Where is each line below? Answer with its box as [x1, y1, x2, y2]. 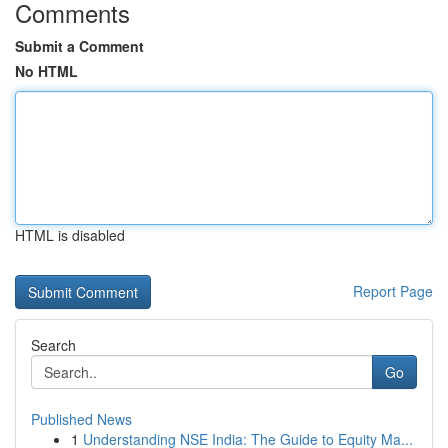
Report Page [353, 281, 433, 301]
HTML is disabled [15, 225, 125, 245]
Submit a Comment [15, 36, 144, 56]
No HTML [15, 61, 78, 81]
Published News [31, 409, 132, 429]
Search [31, 335, 76, 355]
